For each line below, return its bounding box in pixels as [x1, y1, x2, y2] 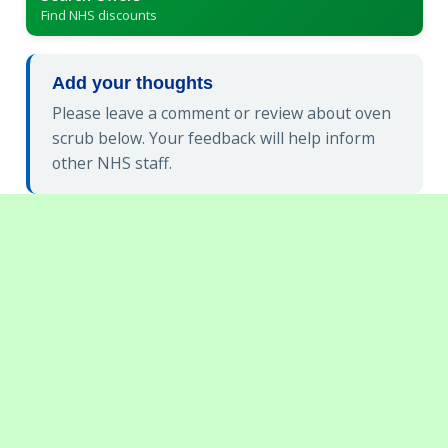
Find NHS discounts [40, 5, 157, 24]
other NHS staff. [52, 152, 172, 175]
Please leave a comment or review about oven [52, 102, 391, 125]
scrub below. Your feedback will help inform [52, 127, 375, 150]
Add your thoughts [52, 72, 213, 93]
